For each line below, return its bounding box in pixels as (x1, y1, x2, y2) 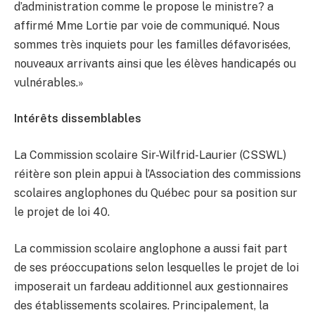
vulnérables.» (14, 75, 84, 89)
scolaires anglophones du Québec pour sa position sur (14, 186, 297, 200)
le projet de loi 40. (14, 205, 110, 219)
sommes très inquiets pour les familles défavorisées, (14, 37, 290, 51)
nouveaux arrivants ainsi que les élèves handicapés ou (14, 56, 296, 70)
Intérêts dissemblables (14, 112, 141, 126)
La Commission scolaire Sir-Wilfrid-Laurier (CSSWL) (14, 148, 286, 162)
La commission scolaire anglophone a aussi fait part (14, 241, 288, 255)
